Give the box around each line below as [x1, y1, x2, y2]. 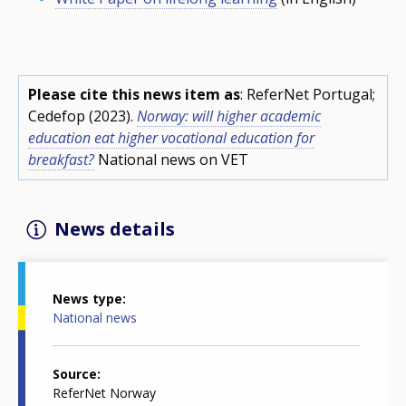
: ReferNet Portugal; [240, 83, 375, 104]
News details [54, 216, 175, 241]
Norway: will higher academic [137, 105, 321, 126]
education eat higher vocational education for [28, 127, 314, 148]
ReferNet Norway [53, 384, 156, 402]
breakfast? [28, 149, 94, 169]
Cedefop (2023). [28, 105, 137, 126]
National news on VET [98, 149, 248, 169]
